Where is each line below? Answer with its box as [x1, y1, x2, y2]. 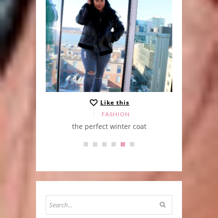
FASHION [101, 110, 130, 118]
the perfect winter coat [72, 121, 146, 131]
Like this [100, 98, 129, 107]
